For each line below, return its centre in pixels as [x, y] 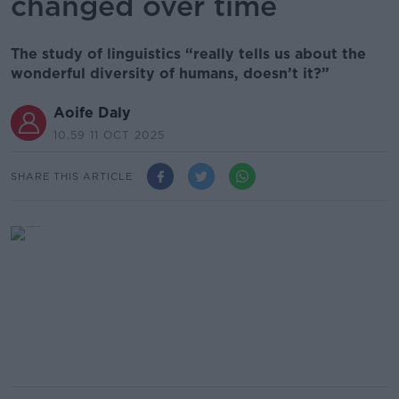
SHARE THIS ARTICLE [72, 176]
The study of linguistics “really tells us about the [188, 54]
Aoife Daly [92, 113]
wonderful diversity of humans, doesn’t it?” [170, 73]
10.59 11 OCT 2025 [109, 135]
